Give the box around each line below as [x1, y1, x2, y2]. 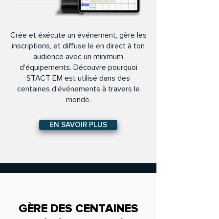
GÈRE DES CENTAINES [18, 201, 138, 216]
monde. [66, 95, 91, 105]
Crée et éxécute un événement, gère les [10, 30, 147, 40]
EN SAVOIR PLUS [49, 120, 107, 129]
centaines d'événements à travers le [17, 84, 140, 94]
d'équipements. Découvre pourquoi [19, 63, 137, 72]
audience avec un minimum [33, 52, 123, 62]
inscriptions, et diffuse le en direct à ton [12, 41, 145, 51]
